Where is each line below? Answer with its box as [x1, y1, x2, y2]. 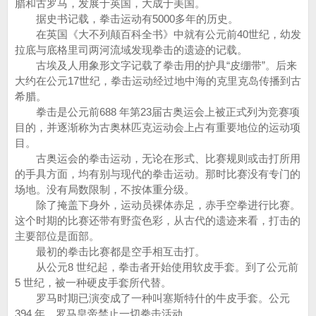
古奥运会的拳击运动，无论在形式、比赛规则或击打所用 [15, 152, 300, 164]
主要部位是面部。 [15, 230, 99, 242]
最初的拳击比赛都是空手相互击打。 [15, 245, 205, 257]
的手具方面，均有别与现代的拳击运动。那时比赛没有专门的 [15, 168, 300, 180]
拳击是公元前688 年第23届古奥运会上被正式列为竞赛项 [15, 106, 300, 118]
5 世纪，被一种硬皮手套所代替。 [15, 276, 171, 288]
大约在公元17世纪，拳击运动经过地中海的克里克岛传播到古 [15, 75, 301, 87]
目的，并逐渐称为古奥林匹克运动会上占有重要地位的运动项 [15, 121, 300, 133]
